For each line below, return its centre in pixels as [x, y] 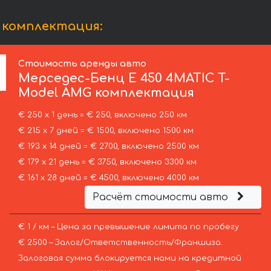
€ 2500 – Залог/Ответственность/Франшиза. [120, 243]
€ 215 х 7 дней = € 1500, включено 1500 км [106, 131]
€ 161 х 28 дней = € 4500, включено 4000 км [108, 178]
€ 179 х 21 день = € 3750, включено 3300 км [107, 162]
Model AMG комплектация [106, 93]
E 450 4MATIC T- [179, 79]
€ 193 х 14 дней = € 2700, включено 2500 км [108, 147]
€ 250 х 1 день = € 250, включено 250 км [102, 115]
